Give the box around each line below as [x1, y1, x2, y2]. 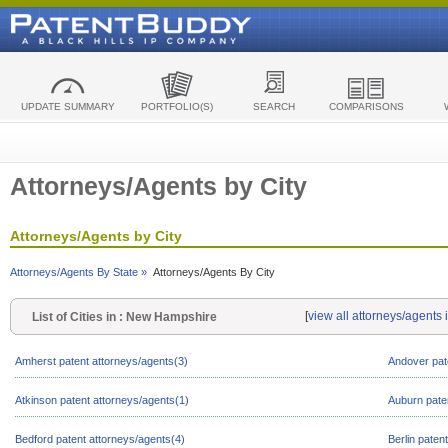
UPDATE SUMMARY [20, 101, 115, 112]
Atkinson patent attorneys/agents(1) [15, 394, 189, 406]
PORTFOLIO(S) [140, 101, 213, 112]
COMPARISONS [328, 101, 404, 112]
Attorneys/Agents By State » [10, 266, 147, 278]
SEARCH [253, 101, 295, 112]
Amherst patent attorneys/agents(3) [15, 355, 188, 367]
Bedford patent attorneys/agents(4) [15, 433, 185, 445]
